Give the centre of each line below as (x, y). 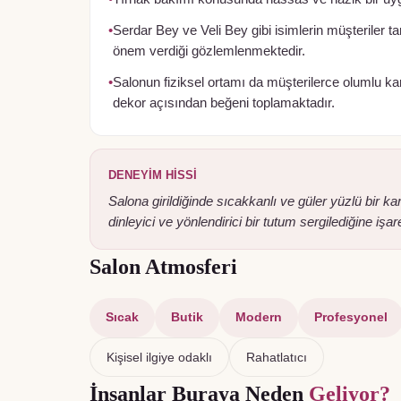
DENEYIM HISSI (153, 175)
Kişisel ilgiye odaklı (159, 357)
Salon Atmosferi (163, 267)
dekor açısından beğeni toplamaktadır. (224, 103)
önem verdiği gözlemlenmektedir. (209, 51)
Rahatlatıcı (277, 357)
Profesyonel (351, 317)
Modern (259, 317)
